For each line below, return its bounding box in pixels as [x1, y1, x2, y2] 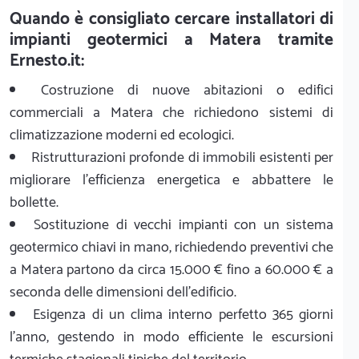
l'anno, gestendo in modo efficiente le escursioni [10, 325, 333, 349]
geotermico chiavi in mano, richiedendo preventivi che [10, 235, 333, 260]
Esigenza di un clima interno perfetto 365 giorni [33, 302, 333, 327]
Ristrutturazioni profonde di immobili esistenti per [30, 145, 333, 170]
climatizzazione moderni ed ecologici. [10, 123, 234, 147]
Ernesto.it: [10, 46, 84, 75]
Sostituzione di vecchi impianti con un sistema [34, 212, 334, 237]
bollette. [10, 190, 58, 215]
